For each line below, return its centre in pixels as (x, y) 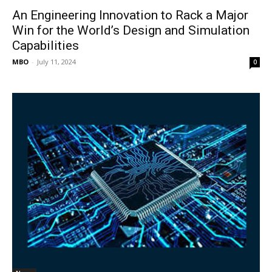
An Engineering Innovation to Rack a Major (130, 15)
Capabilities (46, 46)
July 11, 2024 (56, 62)
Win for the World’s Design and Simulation (131, 30)
